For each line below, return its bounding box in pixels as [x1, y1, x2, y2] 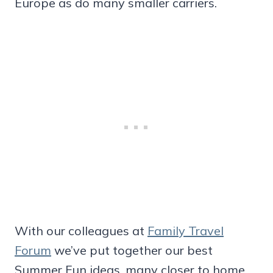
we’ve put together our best [51, 242, 213, 258]
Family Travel [147, 222, 224, 238]
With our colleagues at [15, 222, 147, 238]
